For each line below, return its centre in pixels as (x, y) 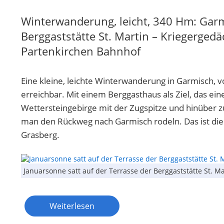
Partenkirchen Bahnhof (81, 51)
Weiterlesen (72, 206)
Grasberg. (40, 134)
